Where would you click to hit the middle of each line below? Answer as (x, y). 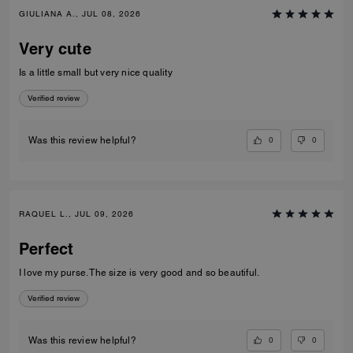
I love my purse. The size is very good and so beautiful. (140, 272)
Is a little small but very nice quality (96, 73)
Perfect (46, 249)
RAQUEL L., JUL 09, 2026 (76, 214)
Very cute (55, 49)
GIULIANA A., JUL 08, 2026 (80, 14)
